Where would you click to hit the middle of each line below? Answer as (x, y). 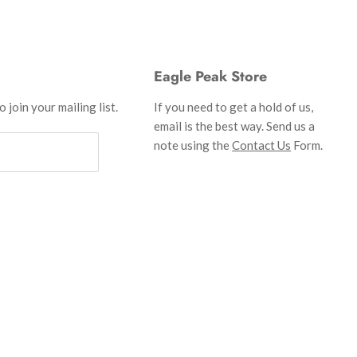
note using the (193, 145)
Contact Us (262, 145)
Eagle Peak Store (211, 77)
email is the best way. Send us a (235, 126)
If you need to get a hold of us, (234, 107)
